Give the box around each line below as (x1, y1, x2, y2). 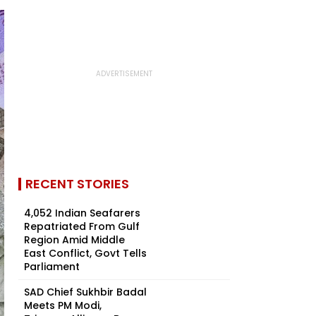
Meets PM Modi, (24, 298, 102, 312)
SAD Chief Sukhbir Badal (24, 285, 147, 299)
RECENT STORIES (25, 175, 129, 193)
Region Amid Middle (24, 233, 125, 247)
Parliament (24, 260, 80, 274)
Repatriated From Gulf (24, 219, 140, 233)
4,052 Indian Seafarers (24, 206, 140, 220)
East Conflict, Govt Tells (24, 246, 147, 260)
